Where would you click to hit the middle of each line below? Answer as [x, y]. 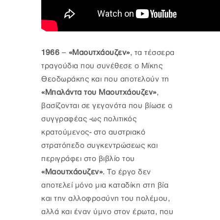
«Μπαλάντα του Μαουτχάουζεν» [99, 93]
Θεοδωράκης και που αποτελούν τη [105, 80]
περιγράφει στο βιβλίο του [88, 159]
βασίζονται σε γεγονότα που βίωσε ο [107, 106]
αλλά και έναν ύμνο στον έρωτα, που [107, 212]
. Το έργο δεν [127, 172]
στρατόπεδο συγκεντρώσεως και [99, 146]
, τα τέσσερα [152, 53]
